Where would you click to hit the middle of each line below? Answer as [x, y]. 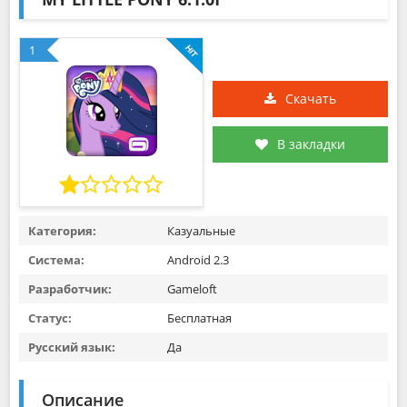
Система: [56, 260]
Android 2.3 [198, 260]
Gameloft [191, 289]
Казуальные [201, 231]
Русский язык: [72, 347]
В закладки [311, 144]
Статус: [50, 318]
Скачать [311, 99]
